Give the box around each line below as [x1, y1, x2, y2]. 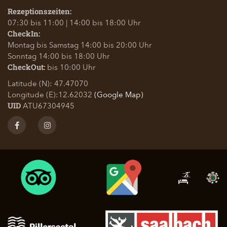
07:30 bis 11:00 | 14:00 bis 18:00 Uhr [8, 16, 140, 29]
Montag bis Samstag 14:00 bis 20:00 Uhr [8, 39, 152, 51]
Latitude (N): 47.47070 [8, 77, 88, 90]
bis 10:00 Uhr [45, 61, 95, 73]
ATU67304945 [23, 99, 74, 112]
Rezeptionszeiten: [8, 6, 71, 17]
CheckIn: [8, 28, 40, 39]
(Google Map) [94, 88, 143, 101]
